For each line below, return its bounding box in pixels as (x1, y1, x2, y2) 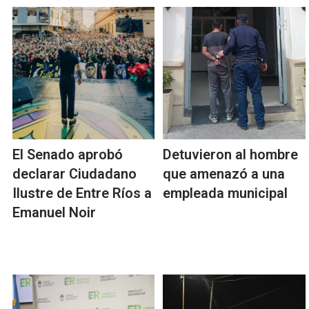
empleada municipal (163, 185, 288, 202)
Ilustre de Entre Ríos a (12, 185, 152, 202)
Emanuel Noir (12, 204, 96, 221)
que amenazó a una (163, 166, 286, 183)
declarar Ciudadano (12, 166, 137, 183)
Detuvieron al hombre (163, 146, 299, 163)
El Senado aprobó (12, 146, 123, 163)
